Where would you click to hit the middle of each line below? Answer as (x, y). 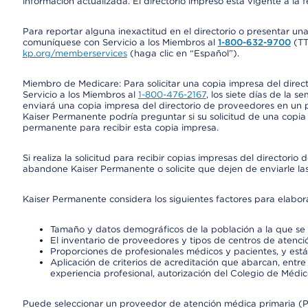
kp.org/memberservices (75, 53)
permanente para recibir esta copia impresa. (120, 128)
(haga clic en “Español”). (183, 53)
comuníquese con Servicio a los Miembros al (120, 42)
